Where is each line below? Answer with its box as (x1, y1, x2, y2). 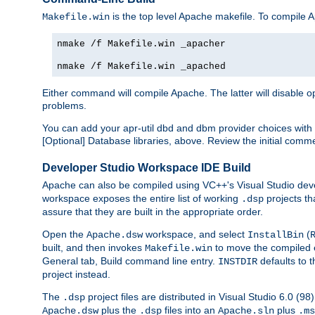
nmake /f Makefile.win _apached (57, 61, 226, 72)
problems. (42, 100, 86, 112)
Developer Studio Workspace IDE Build (42, 162, 251, 174)
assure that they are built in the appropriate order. (42, 206, 263, 218)
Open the (42, 229, 86, 240)
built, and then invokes (42, 242, 145, 254)
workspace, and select (143, 229, 247, 240)
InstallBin (247, 229, 304, 241)
